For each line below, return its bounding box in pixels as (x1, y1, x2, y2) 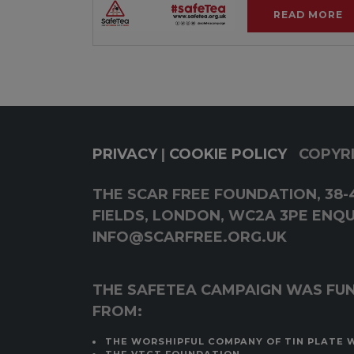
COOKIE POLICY (169, 145, 287, 163)
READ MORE (273, 8, 344, 21)
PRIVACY (92, 145, 157, 163)
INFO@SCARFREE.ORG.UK (92, 228, 287, 246)
